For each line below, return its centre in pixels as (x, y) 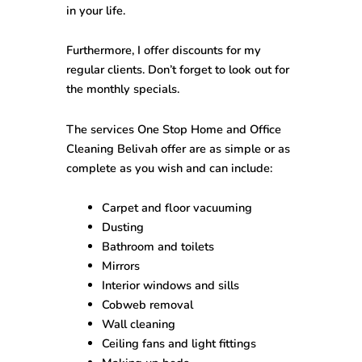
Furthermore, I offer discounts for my (164, 51)
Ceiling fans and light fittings (179, 344)
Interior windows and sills (170, 286)
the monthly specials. (123, 89)
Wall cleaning (138, 324)
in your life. (96, 10)
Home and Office (236, 129)
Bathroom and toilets (158, 247)
